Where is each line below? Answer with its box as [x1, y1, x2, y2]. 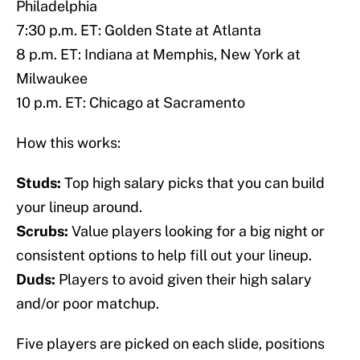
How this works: [16, 134, 121, 152]
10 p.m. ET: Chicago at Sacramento [16, 94, 245, 112]
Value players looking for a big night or [68, 223, 325, 240]
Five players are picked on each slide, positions [16, 335, 325, 353]
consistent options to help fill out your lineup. [16, 247, 312, 264]
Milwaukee [16, 70, 88, 88]
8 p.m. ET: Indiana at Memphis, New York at [16, 46, 301, 63]
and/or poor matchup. [16, 295, 159, 313]
